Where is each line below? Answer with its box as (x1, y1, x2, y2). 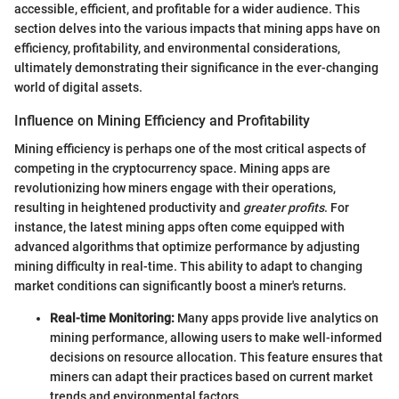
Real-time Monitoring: (50, 311, 175, 326)
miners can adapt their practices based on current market (50, 370, 373, 385)
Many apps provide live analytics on (175, 311, 379, 326)
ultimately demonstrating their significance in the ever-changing (14, 60, 379, 75)
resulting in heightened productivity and (14, 200, 243, 216)
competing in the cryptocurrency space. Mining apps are (14, 161, 330, 176)
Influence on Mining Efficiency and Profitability (14, 111, 310, 129)
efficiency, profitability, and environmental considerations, (14, 40, 340, 55)
